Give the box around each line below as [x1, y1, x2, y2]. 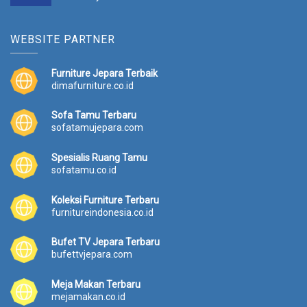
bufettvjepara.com [51, 249, 132, 260]
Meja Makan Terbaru [51, 278, 140, 290]
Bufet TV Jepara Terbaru [51, 236, 160, 248]
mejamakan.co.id [51, 291, 125, 302]
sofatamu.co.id [51, 164, 116, 176]
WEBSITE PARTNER [10, 32, 115, 46]
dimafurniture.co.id [51, 79, 134, 91]
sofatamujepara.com [51, 122, 143, 134]
